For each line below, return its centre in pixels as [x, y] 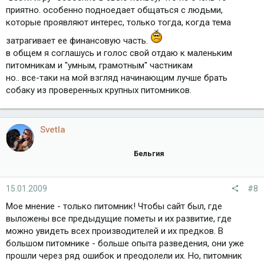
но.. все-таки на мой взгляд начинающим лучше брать [117, 78]
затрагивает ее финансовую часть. [78, 41]
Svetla [53, 130]
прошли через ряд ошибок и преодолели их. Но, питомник [124, 255]
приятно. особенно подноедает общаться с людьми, [114, 10]
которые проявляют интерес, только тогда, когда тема [118, 23]
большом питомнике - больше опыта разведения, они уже [125, 243]
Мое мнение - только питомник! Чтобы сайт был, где [114, 206]
